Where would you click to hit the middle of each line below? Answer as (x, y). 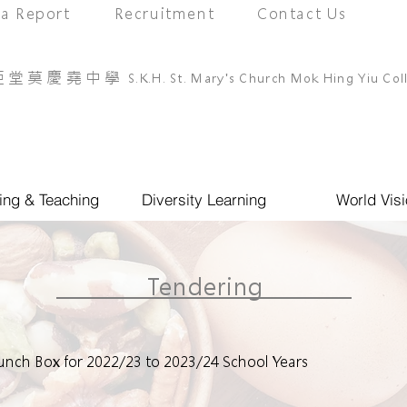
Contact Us (302, 14)
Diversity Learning (204, 199)
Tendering (205, 287)
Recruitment (164, 14)
